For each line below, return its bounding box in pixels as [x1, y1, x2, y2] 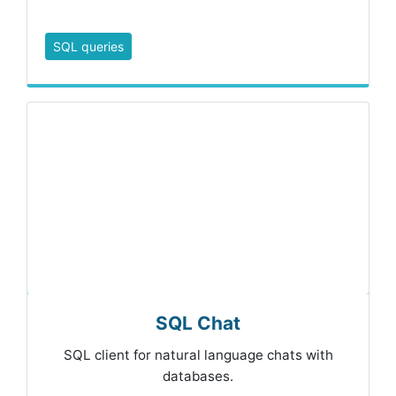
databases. [163, 368, 233, 385]
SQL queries [53, 39, 124, 55]
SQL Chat [156, 312, 240, 335]
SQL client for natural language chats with [63, 346, 333, 364]
